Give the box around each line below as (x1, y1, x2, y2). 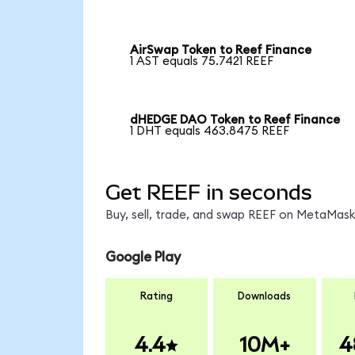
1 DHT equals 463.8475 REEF (130, 125, 290, 138)
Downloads (238, 290, 292, 302)
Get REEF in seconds (105, 180, 312, 204)
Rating (140, 290, 173, 302)
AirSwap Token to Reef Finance (130, 44, 312, 57)
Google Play (105, 250, 181, 265)
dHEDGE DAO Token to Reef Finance (130, 114, 341, 127)
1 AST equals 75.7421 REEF (130, 55, 274, 68)
